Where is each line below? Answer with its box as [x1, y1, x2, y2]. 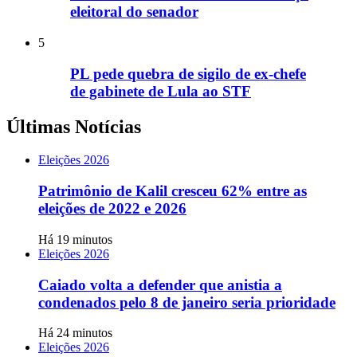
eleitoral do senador [70, 3, 198, 21]
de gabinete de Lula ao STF [70, 82, 251, 100]
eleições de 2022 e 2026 [38, 200, 186, 218]
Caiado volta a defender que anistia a [38, 276, 282, 293]
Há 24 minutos [38, 326, 112, 340]
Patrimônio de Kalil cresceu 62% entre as [38, 182, 307, 200]
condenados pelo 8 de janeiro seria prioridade [38, 293, 335, 311]
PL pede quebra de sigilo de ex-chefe [70, 65, 306, 82]
